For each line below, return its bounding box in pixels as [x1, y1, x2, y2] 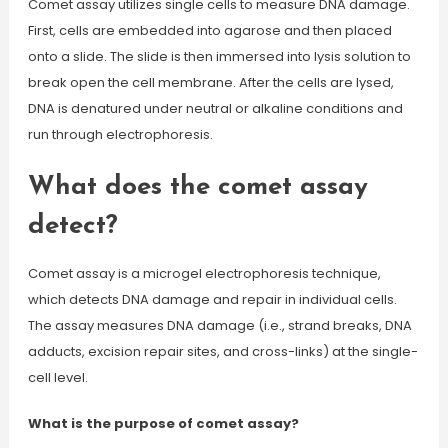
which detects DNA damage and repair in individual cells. [27, 290, 397, 309]
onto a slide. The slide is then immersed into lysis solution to [27, 47, 411, 66]
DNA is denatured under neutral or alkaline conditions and [27, 99, 403, 118]
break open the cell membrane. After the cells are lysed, [27, 73, 394, 92]
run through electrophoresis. [27, 125, 213, 144]
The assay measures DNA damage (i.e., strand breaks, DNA [27, 316, 412, 335]
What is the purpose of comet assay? [27, 414, 299, 433]
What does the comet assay [27, 174, 368, 201]
